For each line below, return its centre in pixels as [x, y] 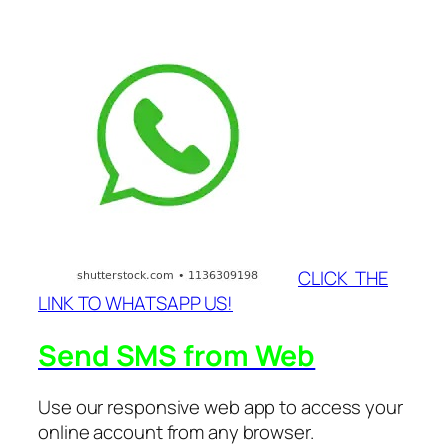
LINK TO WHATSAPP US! [135, 302]
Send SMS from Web [177, 355]
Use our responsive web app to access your [220, 407]
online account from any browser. [176, 432]
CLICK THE [343, 277]
